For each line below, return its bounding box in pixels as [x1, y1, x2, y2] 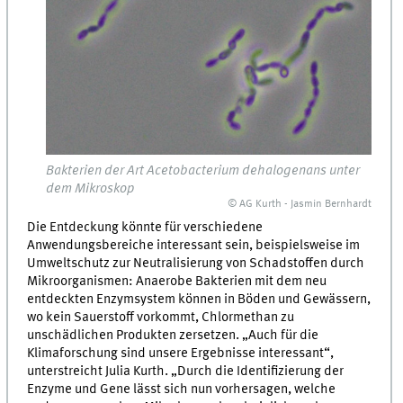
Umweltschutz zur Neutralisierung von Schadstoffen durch [27, 256, 365, 272]
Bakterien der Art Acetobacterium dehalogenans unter [46, 164, 361, 179]
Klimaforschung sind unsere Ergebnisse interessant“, [27, 346, 335, 362]
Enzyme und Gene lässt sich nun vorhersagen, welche [27, 382, 336, 398]
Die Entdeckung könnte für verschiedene [27, 220, 264, 236]
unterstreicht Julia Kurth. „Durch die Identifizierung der [27, 364, 345, 380]
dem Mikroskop [46, 182, 135, 197]
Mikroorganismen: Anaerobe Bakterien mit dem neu [27, 274, 327, 290]
